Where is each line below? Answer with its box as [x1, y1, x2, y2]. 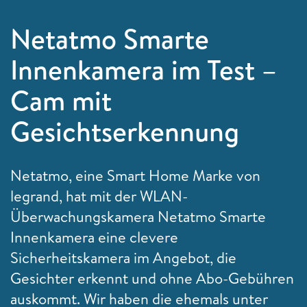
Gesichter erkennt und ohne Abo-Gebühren [10, 267, 294, 288]
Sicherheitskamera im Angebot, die [10, 247, 236, 268]
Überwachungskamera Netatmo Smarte [10, 206, 266, 227]
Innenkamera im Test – [10, 50, 277, 88]
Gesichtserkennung [10, 112, 239, 150]
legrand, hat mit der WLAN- [10, 185, 188, 206]
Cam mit [10, 81, 112, 119]
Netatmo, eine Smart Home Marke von [10, 164, 260, 186]
